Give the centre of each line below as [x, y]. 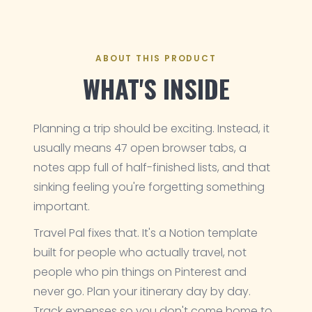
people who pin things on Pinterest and [140, 272]
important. [62, 206]
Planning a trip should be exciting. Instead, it [151, 128]
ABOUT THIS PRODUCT [156, 58]
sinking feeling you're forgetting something [149, 187]
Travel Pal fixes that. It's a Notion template [146, 233]
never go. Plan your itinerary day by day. [142, 291]
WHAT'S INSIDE [156, 88]
